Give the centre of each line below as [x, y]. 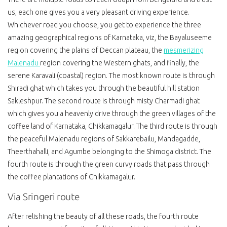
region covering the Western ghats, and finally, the [120, 63]
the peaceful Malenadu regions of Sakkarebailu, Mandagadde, [104, 139]
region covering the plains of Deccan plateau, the [86, 50]
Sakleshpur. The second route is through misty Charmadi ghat [104, 101]
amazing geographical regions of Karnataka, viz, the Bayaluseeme [110, 38]
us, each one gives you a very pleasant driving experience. [99, 12]
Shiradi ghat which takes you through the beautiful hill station [104, 88]
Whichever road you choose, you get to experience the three [104, 25]
